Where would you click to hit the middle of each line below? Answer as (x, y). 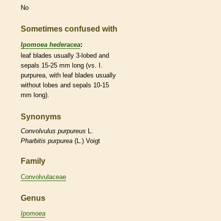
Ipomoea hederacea (51, 44)
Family (33, 161)
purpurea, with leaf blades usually (68, 75)
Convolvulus (38, 131)
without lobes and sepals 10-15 (65, 85)
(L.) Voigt (86, 141)
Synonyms (41, 116)
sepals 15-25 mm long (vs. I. (62, 65)
